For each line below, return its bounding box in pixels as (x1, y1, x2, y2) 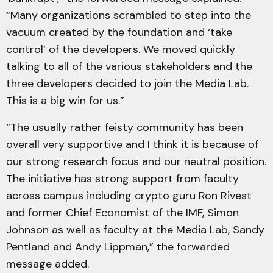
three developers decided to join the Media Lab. (6, 76, 249, 91)
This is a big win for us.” (6, 93, 124, 108)
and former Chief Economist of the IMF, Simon (6, 205, 239, 220)
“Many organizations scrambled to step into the (6, 8, 251, 23)
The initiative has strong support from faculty (6, 171, 239, 186)
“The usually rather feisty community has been (6, 120, 243, 135)
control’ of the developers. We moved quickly (6, 42, 235, 57)
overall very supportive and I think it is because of (6, 137, 258, 152)
